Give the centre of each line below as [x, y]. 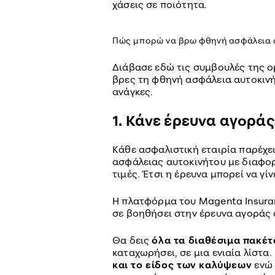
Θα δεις [132, 240]
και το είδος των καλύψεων [182, 265]
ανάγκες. [133, 91]
